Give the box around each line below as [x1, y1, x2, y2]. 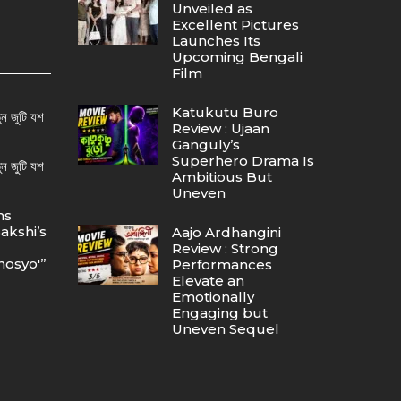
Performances [171, 256, 272, 273]
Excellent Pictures [171, 16, 299, 33]
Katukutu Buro [171, 104, 278, 121]
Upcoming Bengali [171, 48, 303, 65]
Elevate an [171, 272, 244, 289]
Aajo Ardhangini [171, 224, 281, 241]
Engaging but [171, 304, 268, 321]
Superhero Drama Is [171, 152, 314, 169]
